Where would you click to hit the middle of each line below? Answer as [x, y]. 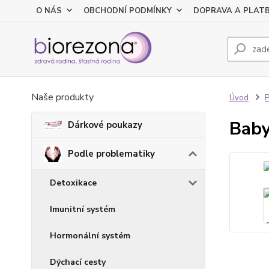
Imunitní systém [83, 209]
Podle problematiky [111, 153]
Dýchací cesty [78, 262]
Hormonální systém [90, 235]
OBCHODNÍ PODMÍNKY [128, 11]
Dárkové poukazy [105, 125]
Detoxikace [73, 183]
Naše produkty [62, 97]
